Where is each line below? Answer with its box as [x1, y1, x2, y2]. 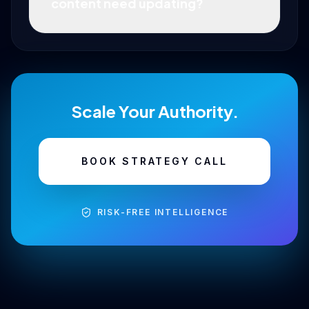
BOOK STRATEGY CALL [81, 155, 228, 167]
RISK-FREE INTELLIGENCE [97, 207, 229, 217]
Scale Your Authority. [70, 101, 239, 121]
